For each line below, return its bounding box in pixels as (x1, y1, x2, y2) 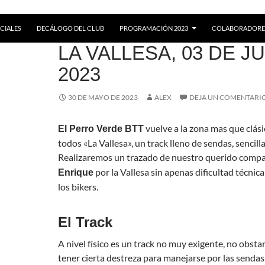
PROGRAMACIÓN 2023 (119, 24, 188, 32)
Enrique (58, 167, 93, 177)
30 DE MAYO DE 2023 (68, 93, 138, 102)
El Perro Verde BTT (58, 124, 144, 134)
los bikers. (58, 181, 98, 192)
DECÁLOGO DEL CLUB (37, 24, 104, 32)
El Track (58, 214, 112, 230)
